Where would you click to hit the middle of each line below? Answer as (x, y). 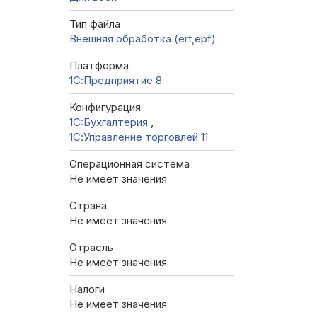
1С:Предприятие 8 (116, 81)
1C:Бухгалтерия (110, 122)
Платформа (99, 66)
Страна (88, 206)
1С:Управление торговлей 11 (139, 137)
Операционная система (129, 164)
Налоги (87, 289)
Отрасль (91, 248)
